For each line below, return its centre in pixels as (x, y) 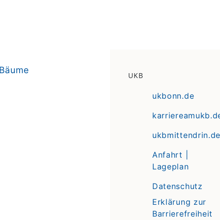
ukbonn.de (173, 96)
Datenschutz (177, 186)
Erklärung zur (179, 202)
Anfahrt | (170, 154)
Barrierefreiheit (182, 213)
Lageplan (170, 166)
